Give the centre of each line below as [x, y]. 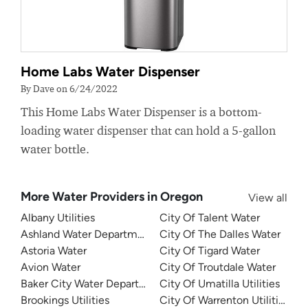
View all [268, 198]
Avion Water [51, 267]
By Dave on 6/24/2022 [69, 89]
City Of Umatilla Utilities [220, 284]
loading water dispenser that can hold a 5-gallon [148, 131]
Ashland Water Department [87, 234]
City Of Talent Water [210, 218]
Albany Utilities [58, 218]
